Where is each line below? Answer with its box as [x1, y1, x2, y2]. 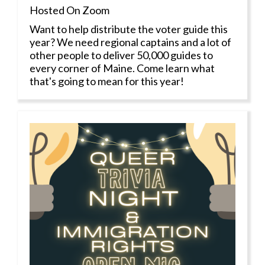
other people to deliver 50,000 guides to [30, 48, 213, 62]
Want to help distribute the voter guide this [30, 22, 228, 35]
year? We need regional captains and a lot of [30, 35, 231, 49]
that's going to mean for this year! [30, 74, 184, 88]
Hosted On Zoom [30, 3, 109, 17]
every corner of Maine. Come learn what [30, 61, 215, 75]
